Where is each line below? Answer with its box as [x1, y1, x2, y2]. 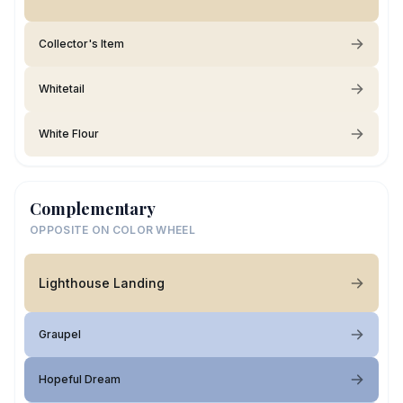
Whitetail [39, 82, 85, 95]
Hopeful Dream [39, 372, 121, 386]
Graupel [39, 327, 81, 341]
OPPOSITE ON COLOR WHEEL [30, 223, 195, 237]
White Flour [39, 127, 99, 140]
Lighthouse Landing [39, 274, 165, 291]
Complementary [30, 198, 156, 219]
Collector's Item [39, 37, 124, 50]
